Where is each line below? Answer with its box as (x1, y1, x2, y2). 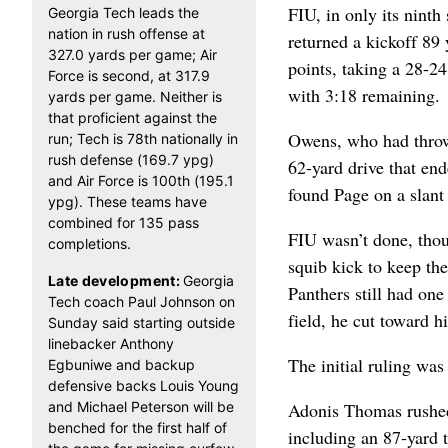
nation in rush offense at (48, 25, 205, 42)
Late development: (48, 272, 184, 289)
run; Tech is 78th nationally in (48, 130, 238, 147)
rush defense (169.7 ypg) (48, 151, 214, 168)
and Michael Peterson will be (48, 398, 234, 415)
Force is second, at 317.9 (48, 67, 210, 84)
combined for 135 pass (48, 214, 199, 231)
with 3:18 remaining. (288, 83, 440, 107)
